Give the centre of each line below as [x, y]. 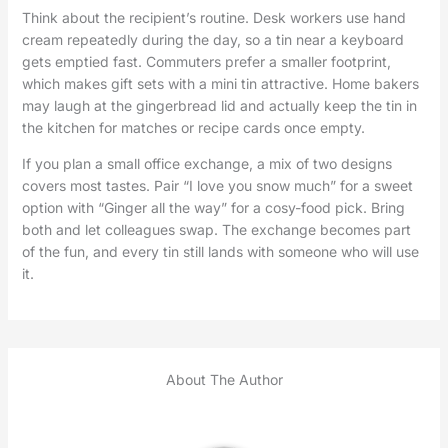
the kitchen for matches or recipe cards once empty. [193, 128]
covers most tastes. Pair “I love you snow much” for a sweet [217, 186]
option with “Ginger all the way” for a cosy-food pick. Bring [213, 208]
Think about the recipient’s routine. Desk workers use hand [213, 18]
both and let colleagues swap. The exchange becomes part [216, 230]
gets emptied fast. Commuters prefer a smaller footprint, [206, 62]
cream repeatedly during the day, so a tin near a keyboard [212, 40]
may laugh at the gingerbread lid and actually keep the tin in [219, 106]
